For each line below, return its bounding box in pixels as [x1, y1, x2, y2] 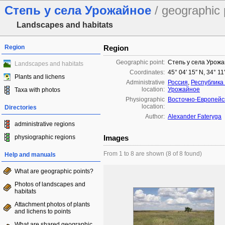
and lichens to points [15, 208, 71, 215]
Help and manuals [5, 151, 56, 158]
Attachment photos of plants [15, 201, 90, 208]
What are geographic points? [15, 168, 93, 175]
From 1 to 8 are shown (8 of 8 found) [103, 150, 202, 157]
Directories [5, 104, 37, 111]
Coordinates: [130, 69, 165, 76]
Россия [168, 79, 188, 86]
